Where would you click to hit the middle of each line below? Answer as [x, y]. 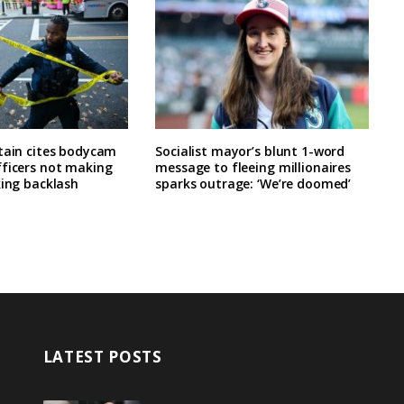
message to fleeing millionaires [253, 167]
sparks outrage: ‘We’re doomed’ [253, 183]
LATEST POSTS [102, 356]
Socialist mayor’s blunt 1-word [250, 151]
